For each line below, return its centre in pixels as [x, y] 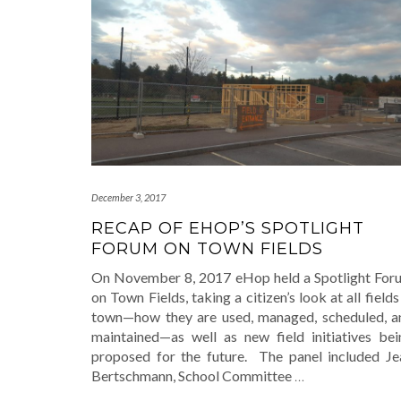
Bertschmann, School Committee [193, 376]
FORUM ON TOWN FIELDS [207, 249]
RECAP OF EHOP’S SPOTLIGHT [228, 229]
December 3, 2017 [128, 198]
